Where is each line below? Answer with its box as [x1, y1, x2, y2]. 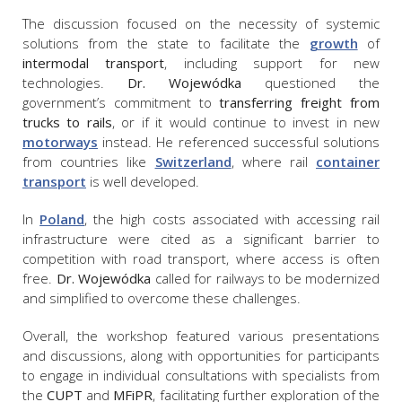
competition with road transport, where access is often [22, 249, 380, 268]
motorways [22, 133, 98, 152]
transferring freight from [219, 93, 380, 112]
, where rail [231, 153, 316, 171]
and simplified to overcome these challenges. [22, 289, 301, 308]
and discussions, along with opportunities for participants [22, 346, 380, 365]
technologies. [22, 74, 127, 92]
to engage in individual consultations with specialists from [22, 366, 380, 385]
